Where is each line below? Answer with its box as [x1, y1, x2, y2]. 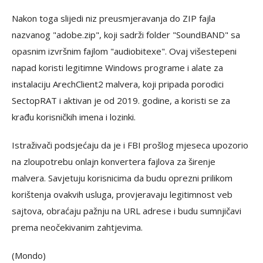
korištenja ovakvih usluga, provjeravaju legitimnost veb [12, 188, 232, 200]
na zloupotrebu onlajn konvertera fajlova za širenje [12, 155, 215, 167]
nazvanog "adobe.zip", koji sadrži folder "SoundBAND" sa [12, 28, 240, 41]
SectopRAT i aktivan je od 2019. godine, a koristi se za [12, 94, 230, 106]
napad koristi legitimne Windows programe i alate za [12, 61, 223, 73]
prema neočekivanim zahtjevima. [12, 221, 143, 233]
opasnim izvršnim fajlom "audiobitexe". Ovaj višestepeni [12, 45, 237, 57]
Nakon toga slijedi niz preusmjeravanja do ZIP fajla [12, 12, 215, 24]
